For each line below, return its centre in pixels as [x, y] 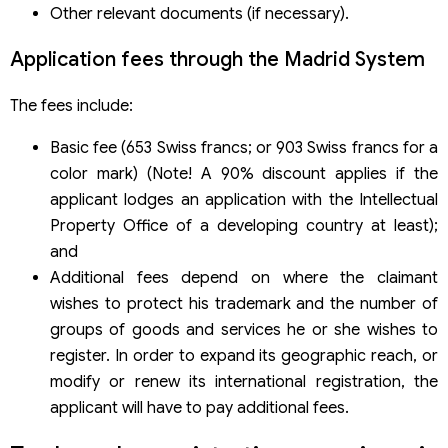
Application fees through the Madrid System [217, 60]
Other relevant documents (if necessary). [199, 14]
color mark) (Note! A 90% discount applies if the [244, 174]
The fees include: [71, 106]
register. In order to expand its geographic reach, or [244, 356]
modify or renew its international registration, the [244, 382]
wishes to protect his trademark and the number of [244, 304]
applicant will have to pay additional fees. [199, 408]
